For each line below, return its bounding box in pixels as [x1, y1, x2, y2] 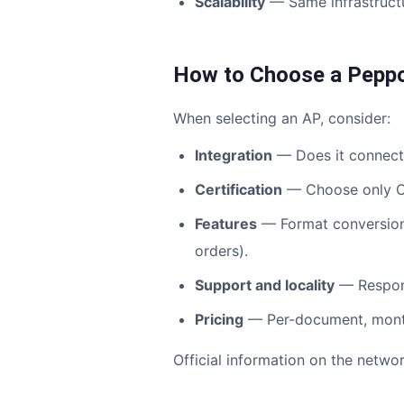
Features [195, 215, 257, 233]
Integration [195, 146, 272, 164]
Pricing [195, 310, 243, 328]
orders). [195, 242, 248, 260]
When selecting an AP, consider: [173, 109, 390, 127]
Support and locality [195, 276, 335, 294]
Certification [195, 180, 282, 198]
